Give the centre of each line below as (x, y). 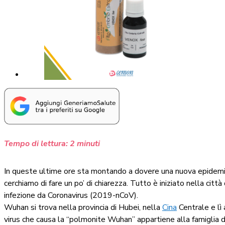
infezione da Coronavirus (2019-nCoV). (71, 195)
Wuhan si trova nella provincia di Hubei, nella (83, 207)
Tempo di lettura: (36, 143)
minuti (88, 143)
